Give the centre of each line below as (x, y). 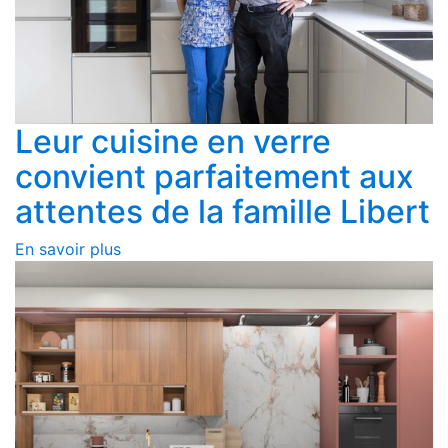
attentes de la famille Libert (222, 212)
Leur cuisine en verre (173, 142)
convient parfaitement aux (214, 177)
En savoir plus (68, 249)
